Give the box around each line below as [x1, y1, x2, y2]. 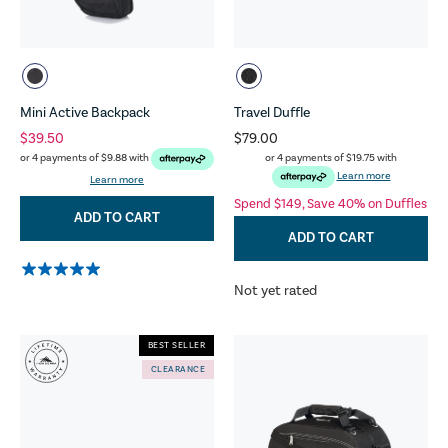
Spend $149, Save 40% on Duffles [234, 195, 427, 212]
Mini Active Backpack [20, 103, 150, 122]
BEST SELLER [147, 340, 205, 352]
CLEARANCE [150, 364, 205, 376]
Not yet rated [234, 281, 317, 300]
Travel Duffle [234, 103, 310, 122]
